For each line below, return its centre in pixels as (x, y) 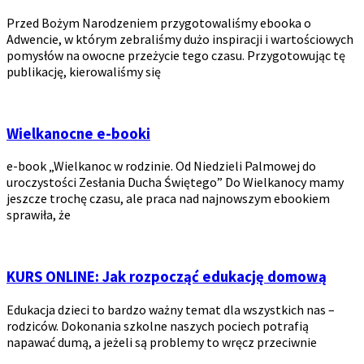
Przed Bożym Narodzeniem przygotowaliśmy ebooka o (159, 22)
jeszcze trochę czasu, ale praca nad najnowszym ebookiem (168, 199)
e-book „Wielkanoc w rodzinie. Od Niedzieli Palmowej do (161, 166)
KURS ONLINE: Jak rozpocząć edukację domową (167, 277)
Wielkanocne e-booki (78, 133)
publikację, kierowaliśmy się (84, 71)
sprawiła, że (39, 215)
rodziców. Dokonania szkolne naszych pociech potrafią (158, 325)
